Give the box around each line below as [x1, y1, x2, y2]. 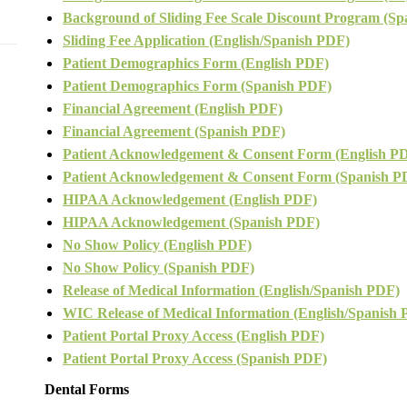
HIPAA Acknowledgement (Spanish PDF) [63, 214, 320, 231]
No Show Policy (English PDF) [63, 237, 252, 253]
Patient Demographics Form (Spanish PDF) [63, 78, 332, 94]
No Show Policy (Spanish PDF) [63, 260, 254, 276]
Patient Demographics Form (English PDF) [63, 55, 329, 72]
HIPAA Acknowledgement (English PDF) [63, 192, 317, 208]
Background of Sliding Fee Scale [63, 10, 266, 26]
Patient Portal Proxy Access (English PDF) [63, 328, 324, 344]
